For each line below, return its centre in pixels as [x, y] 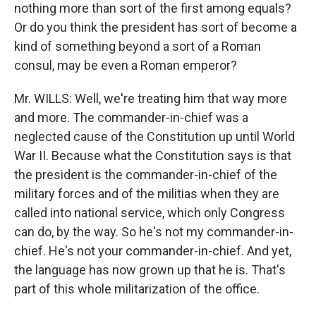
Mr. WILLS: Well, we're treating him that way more [151, 98]
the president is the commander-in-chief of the [146, 175]
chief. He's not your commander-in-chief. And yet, [153, 251]
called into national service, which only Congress [150, 213]
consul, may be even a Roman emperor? [126, 65]
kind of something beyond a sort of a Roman [138, 46]
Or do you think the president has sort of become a [156, 27]
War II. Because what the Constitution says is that [153, 156]
